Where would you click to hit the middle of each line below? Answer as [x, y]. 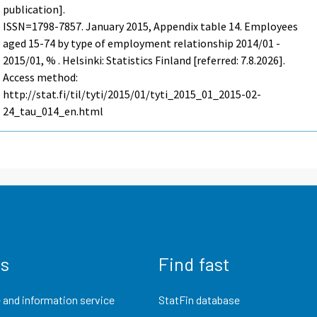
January [105, 27]
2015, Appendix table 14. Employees [211, 27]
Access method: [41, 77]
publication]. [34, 10]
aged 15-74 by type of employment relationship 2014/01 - [142, 44]
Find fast [194, 263]
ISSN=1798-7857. [45, 27]
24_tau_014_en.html [53, 111]
